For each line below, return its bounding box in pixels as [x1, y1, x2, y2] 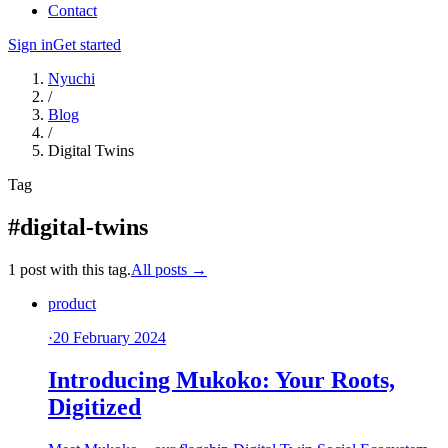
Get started [53, 36, 121, 53]
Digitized [48, 393, 141, 420]
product [48, 294, 96, 312]
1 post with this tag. [8, 260, 131, 278]
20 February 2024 [53, 328, 166, 346]
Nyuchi [48, 70, 95, 87]
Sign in [8, 36, 53, 53]
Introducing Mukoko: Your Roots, [48, 366, 395, 393]
